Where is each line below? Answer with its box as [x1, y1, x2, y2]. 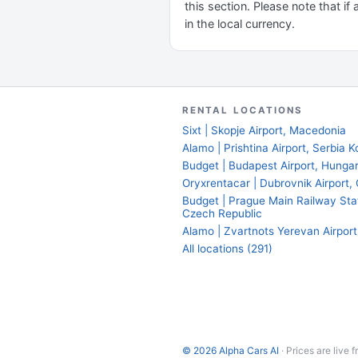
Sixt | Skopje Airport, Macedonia [182, 124, 346, 137]
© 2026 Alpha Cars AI [182, 344, 279, 356]
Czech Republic [182, 207, 262, 220]
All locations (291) [182, 242, 272, 255]
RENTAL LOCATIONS [182, 105, 304, 116]
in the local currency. [185, 17, 295, 30]
